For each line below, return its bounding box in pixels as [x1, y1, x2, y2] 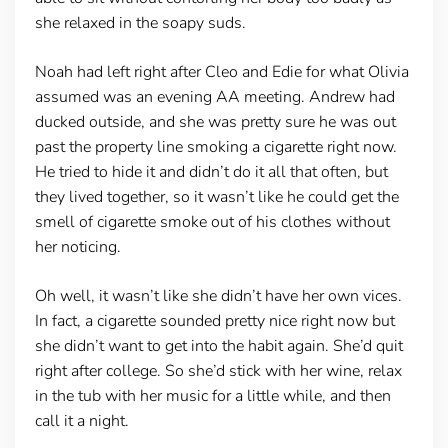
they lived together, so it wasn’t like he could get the [34, 185, 399, 208]
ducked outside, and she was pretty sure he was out [34, 110, 396, 133]
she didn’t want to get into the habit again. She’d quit [34, 334, 403, 357]
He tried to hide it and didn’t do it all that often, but [34, 160, 388, 183]
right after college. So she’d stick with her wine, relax [34, 359, 402, 382]
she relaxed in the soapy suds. [34, 11, 246, 34]
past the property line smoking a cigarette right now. [34, 135, 397, 158]
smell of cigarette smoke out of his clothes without [34, 210, 390, 233]
